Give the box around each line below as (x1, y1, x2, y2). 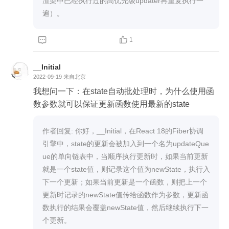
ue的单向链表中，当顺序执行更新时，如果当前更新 (42, 152, 208, 161)
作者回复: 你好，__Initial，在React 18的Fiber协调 (42, 126, 203, 135)
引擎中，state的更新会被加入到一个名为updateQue (42, 139, 209, 148)
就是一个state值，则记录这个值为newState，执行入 (42, 165, 210, 173)
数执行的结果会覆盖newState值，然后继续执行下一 (42, 203, 209, 212)
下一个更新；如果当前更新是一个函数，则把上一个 (42, 177, 207, 186)
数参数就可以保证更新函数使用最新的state (33, 99, 190, 108)
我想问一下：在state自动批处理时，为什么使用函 (33, 86, 214, 96)
